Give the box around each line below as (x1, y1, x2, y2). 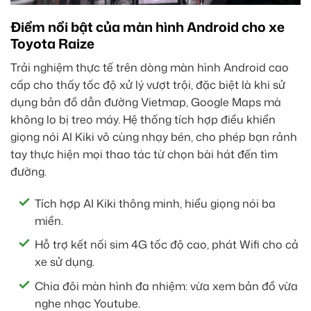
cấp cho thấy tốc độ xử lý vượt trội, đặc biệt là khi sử (10, 76, 285, 92)
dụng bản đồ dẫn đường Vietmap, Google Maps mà (10, 94, 281, 110)
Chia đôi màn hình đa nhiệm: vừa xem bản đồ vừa (35, 278, 298, 294)
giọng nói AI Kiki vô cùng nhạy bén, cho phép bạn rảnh (10, 128, 297, 144)
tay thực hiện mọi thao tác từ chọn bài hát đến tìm (10, 146, 278, 162)
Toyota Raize (10, 34, 94, 53)
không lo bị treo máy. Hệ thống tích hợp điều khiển (10, 111, 276, 127)
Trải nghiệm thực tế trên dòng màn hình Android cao (10, 59, 289, 75)
